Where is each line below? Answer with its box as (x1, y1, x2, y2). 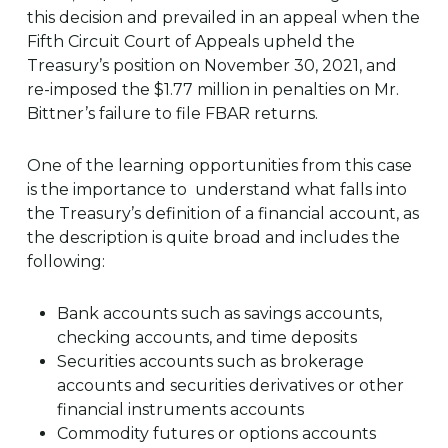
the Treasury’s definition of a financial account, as (26, 204, 419, 223)
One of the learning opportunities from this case (26, 156, 412, 175)
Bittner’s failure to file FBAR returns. (26, 104, 318, 123)
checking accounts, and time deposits (56, 328, 357, 347)
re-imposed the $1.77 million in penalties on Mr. (26, 80, 399, 99)
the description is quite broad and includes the (26, 228, 400, 247)
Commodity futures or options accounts (56, 424, 376, 443)
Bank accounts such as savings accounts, (56, 304, 382, 323)
